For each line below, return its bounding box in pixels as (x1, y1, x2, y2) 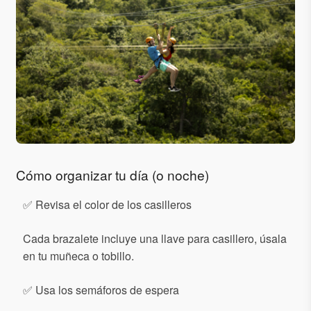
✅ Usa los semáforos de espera (23, 281, 179, 298)
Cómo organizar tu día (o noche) (16, 165, 209, 184)
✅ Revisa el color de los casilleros (23, 196, 192, 212)
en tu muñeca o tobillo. (23, 247, 134, 264)
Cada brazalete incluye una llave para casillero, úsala (23, 230, 287, 246)
